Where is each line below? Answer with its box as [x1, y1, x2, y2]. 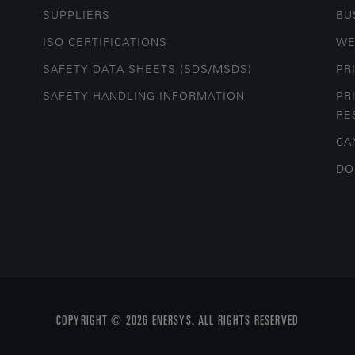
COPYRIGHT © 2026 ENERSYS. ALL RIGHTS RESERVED [55, 311, 300, 327]
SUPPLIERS [43, 8, 111, 22]
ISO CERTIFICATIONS [43, 35, 168, 49]
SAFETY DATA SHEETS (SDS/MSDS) [43, 62, 253, 76]
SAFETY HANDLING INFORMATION [43, 89, 246, 103]
